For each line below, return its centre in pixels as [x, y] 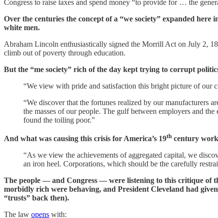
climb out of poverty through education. [65, 53]
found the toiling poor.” [59, 120]
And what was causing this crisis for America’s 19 [85, 138]
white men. [22, 27]
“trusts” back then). [36, 198]
